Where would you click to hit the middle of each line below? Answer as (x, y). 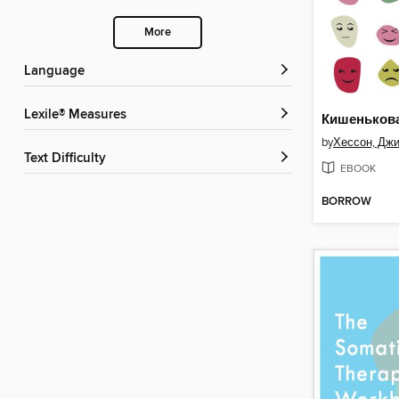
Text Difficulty (68, 159)
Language (58, 72)
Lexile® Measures (79, 115)
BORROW (346, 202)
